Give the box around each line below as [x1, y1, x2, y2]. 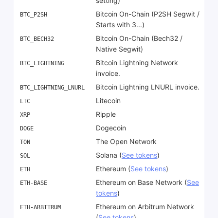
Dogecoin [96, 124, 126, 132]
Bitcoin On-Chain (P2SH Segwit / [96, 10, 200, 18]
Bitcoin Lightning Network [96, 58, 178, 67]
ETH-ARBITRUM [20, 204, 61, 211]
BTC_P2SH [20, 11, 47, 18]
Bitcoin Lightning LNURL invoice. [96, 83, 200, 91]
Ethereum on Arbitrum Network [96, 202, 194, 211]
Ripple [96, 110, 116, 119]
